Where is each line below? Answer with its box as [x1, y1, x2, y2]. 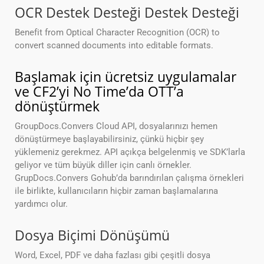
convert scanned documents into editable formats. [15, 40, 213, 51]
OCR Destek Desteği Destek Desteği [15, 3, 239, 22]
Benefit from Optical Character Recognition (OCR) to [15, 27, 220, 38]
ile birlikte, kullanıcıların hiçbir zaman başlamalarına [15, 186, 218, 197]
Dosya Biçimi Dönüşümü [15, 226, 170, 245]
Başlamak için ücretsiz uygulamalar [15, 67, 236, 87]
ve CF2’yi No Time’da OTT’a [15, 82, 184, 101]
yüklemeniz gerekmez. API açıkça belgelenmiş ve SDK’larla [15, 147, 245, 158]
